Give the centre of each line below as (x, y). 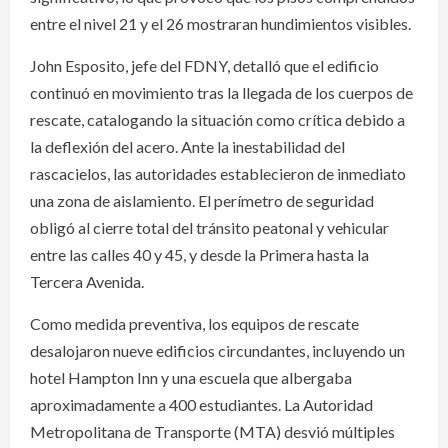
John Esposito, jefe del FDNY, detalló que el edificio (204, 66)
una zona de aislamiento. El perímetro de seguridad (202, 201)
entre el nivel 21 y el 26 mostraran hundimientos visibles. (220, 24)
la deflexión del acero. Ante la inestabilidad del (187, 147)
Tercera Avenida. (87, 282)
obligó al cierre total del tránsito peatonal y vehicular (209, 228)
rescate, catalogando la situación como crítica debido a (217, 120)
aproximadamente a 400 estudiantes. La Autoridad (201, 405)
